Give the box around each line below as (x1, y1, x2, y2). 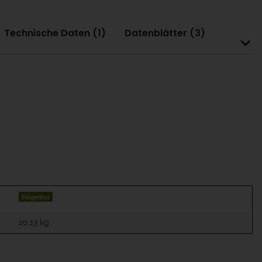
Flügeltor (22, 193, 50, 201)
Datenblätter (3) (125, 26, 205, 40)
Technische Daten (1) (4, 26, 106, 40)
